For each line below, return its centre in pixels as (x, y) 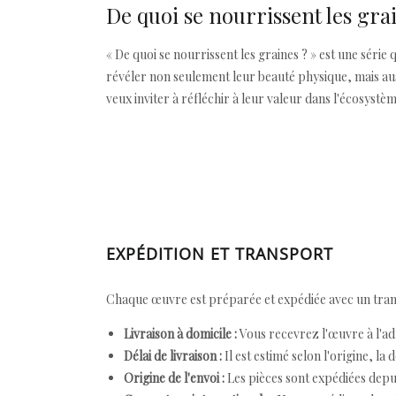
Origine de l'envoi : (174, 378)
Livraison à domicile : (180, 334)
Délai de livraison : (173, 356)
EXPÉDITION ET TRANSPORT (220, 254)
